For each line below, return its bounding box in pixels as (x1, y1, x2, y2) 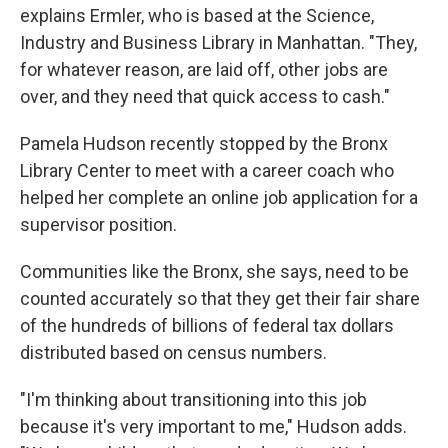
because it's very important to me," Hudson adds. (20, 416, 407, 437)
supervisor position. (20, 214, 177, 235)
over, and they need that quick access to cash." (20, 86, 390, 107)
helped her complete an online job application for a (20, 187, 418, 208)
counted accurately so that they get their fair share (20, 288, 420, 309)
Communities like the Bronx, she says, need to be (20, 261, 409, 282)
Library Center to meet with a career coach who (20, 160, 394, 181)
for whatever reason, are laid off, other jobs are (20, 59, 388, 80)
